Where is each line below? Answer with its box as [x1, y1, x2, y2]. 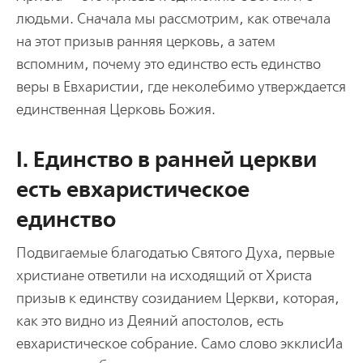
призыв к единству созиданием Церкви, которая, [15, 289, 340, 307]
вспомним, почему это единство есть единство [15, 55, 321, 73]
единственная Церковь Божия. [15, 100, 216, 118]
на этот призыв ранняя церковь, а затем [15, 32, 275, 50]
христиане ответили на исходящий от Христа [15, 267, 312, 284]
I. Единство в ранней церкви [15, 146, 317, 173]
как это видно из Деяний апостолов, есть [15, 312, 284, 330]
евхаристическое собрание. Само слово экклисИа [15, 335, 343, 352]
